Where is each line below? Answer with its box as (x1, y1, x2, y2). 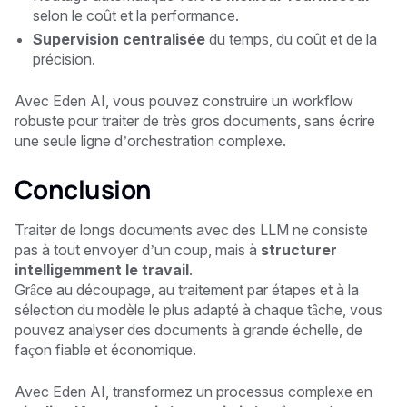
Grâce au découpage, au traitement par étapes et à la (15, 280, 359, 299)
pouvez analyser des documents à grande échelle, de (15, 320, 362, 339)
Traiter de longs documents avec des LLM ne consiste (15, 220, 368, 239)
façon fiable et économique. (15, 340, 196, 359)
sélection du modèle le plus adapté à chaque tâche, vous (15, 300, 382, 319)
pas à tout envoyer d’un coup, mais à (15, 240, 261, 259)
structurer (261, 240, 337, 259)
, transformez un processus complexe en (105, 382, 372, 401)
